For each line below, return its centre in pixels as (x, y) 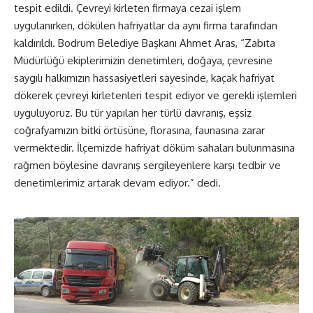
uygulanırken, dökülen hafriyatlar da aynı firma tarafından (146, 25)
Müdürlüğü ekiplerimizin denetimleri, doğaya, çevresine (143, 60)
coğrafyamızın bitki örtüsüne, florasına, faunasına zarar (139, 130)
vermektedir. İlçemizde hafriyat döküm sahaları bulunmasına (154, 147)
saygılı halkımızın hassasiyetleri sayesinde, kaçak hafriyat (144, 78)
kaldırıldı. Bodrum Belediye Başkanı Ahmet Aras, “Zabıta (145, 43)
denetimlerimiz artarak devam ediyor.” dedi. (117, 182)
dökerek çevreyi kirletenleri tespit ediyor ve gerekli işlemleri (155, 95)
